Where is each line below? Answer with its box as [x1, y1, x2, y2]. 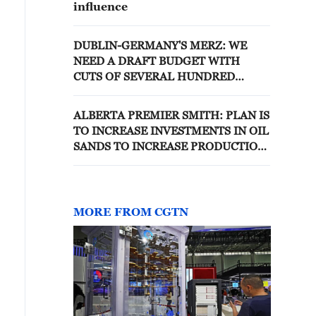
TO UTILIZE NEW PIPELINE [73, 155, 221, 168]
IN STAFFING [73, 101, 145, 114]
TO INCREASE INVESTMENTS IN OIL [73, 124, 269, 137]
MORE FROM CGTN [73, 205, 188, 218]
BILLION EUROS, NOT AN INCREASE [73, 85, 268, 98]
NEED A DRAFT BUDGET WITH [73, 54, 240, 67]
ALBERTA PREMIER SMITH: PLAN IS [73, 109, 269, 121]
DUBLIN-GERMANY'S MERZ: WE [73, 39, 229, 51]
